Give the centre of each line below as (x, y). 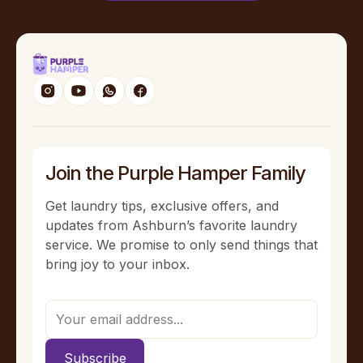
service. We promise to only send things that (181, 245)
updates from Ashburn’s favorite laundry (171, 226)
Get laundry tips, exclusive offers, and (162, 206)
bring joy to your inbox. (117, 265)
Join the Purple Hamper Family (175, 173)
